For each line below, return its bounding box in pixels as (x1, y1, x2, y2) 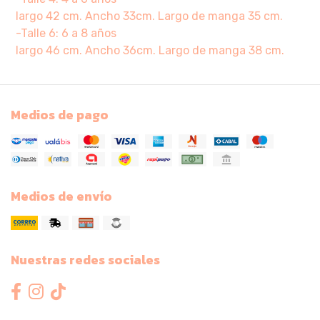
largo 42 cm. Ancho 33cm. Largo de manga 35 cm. (16, 9, 284, 23)
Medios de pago (11, 105, 109, 124)
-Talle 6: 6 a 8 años (16, 26, 117, 40)
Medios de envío (11, 187, 112, 206)
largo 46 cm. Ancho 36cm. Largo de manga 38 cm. (16, 43, 285, 57)
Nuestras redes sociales (11, 251, 160, 270)
